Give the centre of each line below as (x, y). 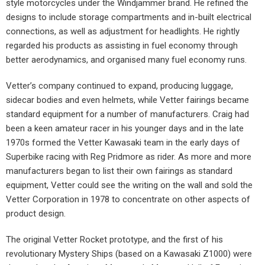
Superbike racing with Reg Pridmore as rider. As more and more (129, 157)
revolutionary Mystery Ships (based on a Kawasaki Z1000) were (129, 254)
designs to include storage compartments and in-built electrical (129, 17)
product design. (36, 214)
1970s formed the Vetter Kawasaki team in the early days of (123, 143)
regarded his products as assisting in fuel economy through (122, 46)
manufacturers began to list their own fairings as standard (119, 171)
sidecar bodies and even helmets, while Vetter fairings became (127, 100)
